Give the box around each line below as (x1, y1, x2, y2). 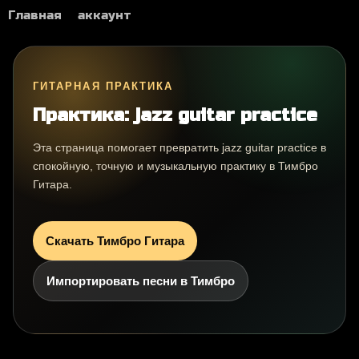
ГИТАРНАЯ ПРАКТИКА (33, 80, 174, 92)
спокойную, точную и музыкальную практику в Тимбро (33, 159, 318, 173)
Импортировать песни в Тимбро (46, 274, 235, 288)
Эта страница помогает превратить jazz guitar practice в (33, 141, 326, 155)
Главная (8, 8, 62, 22)
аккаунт (78, 8, 131, 22)
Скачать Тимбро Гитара (46, 234, 184, 248)
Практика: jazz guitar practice (33, 104, 317, 126)
